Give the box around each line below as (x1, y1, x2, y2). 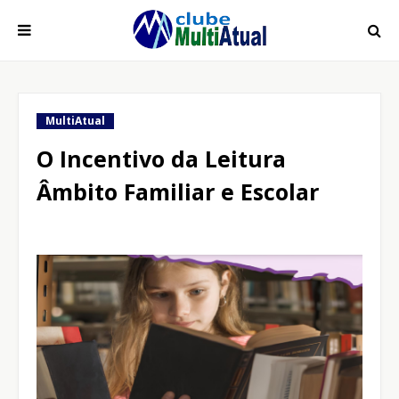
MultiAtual (45, 113, 105, 128)
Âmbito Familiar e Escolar (37, 176, 319, 207)
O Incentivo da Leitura (37, 143, 286, 174)
